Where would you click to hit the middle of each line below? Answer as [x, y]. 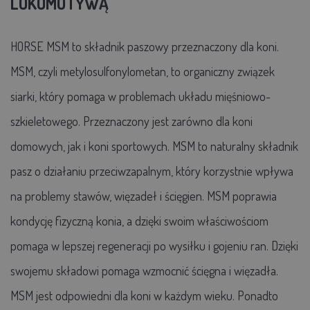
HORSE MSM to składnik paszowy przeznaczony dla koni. [145, 46]
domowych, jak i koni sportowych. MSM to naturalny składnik [154, 146]
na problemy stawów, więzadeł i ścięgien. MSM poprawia [144, 195]
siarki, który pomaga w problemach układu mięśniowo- [140, 96]
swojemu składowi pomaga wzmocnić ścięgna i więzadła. [144, 270]
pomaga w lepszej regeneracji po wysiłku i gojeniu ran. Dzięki [154, 245]
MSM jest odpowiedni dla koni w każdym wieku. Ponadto [144, 295]
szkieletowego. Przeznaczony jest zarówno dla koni [131, 121]
